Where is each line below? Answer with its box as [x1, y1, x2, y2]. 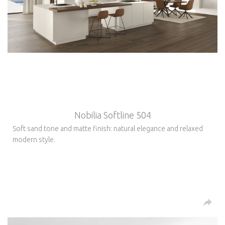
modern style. [13, 135, 55, 144]
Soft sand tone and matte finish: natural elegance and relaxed [13, 124, 203, 133]
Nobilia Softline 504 [74, 109, 151, 120]
